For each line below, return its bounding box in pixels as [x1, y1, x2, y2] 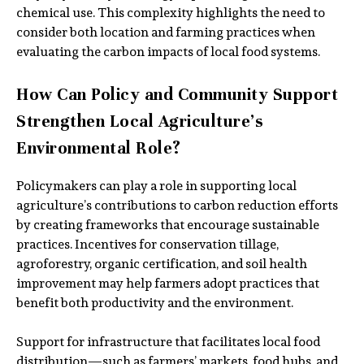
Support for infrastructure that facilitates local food [16, 331, 320, 352]
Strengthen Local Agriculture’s [16, 110, 263, 132]
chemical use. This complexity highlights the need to [16, 2, 325, 23]
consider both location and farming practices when [16, 21, 315, 42]
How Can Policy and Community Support [16, 84, 338, 105]
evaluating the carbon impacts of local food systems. [16, 41, 320, 62]
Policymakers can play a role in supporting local [16, 175, 297, 196]
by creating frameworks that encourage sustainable [16, 214, 319, 235]
